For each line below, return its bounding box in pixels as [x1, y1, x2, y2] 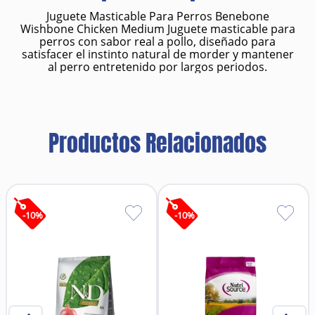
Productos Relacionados [49, 127, 266, 160]
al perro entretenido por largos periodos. [48, 59, 267, 75]
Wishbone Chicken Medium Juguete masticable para [20, 21, 295, 37]
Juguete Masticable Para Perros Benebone [46, 8, 269, 24]
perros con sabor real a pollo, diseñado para [39, 34, 276, 49]
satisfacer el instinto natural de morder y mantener [21, 46, 294, 62]
